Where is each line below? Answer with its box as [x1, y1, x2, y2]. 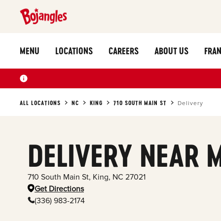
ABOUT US [154, 45, 188, 56]
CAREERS [109, 45, 139, 56]
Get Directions [35, 184, 84, 194]
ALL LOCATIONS [20, 99, 61, 107]
